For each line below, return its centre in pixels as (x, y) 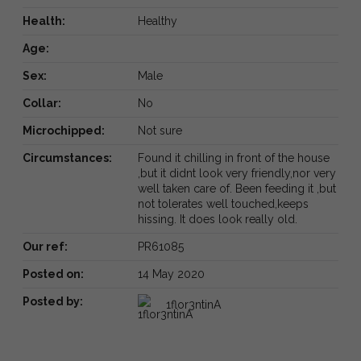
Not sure (160, 130)
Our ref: (45, 246)
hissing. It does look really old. (217, 219)
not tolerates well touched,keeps (223, 203)
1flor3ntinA (193, 304)
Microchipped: (64, 130)
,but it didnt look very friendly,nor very (237, 173)
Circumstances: (67, 158)
